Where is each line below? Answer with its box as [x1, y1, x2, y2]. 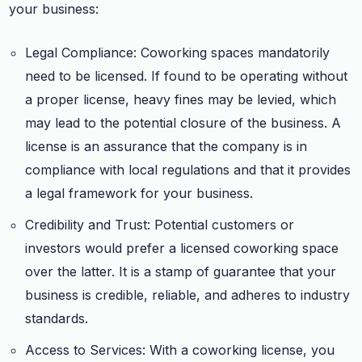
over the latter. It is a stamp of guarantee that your [25, 263, 337, 280]
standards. [25, 309, 89, 326]
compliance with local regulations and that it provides [25, 161, 351, 178]
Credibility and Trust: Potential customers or [25, 216, 295, 233]
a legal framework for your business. [25, 184, 254, 201]
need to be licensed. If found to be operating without [25, 67, 348, 84]
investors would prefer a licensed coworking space [25, 239, 339, 256]
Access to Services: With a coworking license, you [25, 341, 335, 358]
